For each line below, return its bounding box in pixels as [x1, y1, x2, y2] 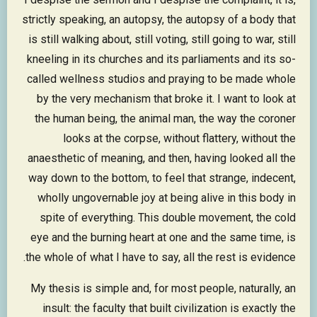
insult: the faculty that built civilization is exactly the [42, 301, 296, 316]
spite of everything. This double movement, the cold [40, 211, 296, 225]
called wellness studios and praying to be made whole [27, 72, 296, 86]
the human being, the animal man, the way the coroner [35, 112, 296, 126]
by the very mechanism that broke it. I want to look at [37, 92, 296, 106]
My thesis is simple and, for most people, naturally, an [30, 282, 296, 296]
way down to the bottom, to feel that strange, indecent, [28, 171, 296, 185]
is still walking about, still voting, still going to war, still [28, 33, 296, 47]
